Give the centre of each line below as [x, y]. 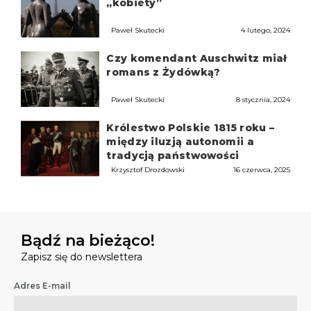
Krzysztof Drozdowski [148, 169]
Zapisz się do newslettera [82, 257]
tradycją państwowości [173, 156]
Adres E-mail [42, 285]
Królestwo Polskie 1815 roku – [191, 128]
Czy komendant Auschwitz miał [196, 59]
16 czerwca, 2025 [261, 169]
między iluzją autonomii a [180, 142]
